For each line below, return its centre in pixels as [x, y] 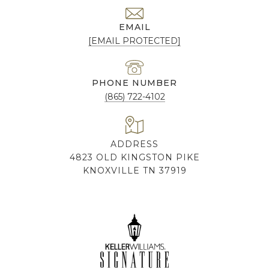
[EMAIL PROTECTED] [134, 41]
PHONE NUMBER [134, 83]
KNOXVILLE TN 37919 [134, 171]
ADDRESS [134, 144]
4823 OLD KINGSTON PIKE [134, 158]
